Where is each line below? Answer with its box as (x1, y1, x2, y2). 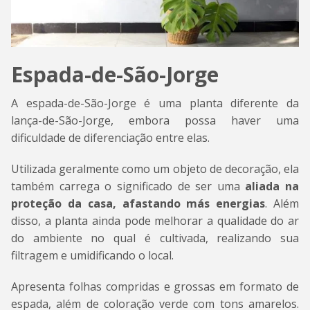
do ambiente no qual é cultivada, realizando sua (11, 230, 299, 246)
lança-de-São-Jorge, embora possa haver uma (11, 112, 299, 128)
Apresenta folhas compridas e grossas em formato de (11, 278, 299, 294)
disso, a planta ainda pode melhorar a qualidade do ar (11, 212, 299, 228)
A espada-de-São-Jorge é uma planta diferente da (11, 95, 299, 111)
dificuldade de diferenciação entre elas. (11, 129, 210, 145)
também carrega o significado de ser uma (11, 178, 246, 194)
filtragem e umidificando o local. (11, 247, 174, 263)
